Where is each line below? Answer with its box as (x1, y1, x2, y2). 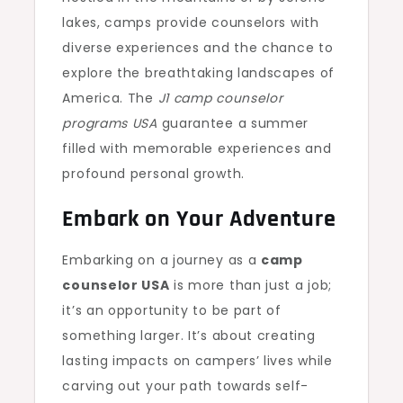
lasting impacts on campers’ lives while (62, 352, 333, 370)
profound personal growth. (62, 165, 245, 183)
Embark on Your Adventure (62, 204, 336, 234)
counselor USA (62, 276, 170, 294)
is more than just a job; (169, 276, 333, 294)
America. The (62, 89, 158, 107)
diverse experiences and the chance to (62, 39, 334, 57)
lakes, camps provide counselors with (62, 13, 319, 31)
